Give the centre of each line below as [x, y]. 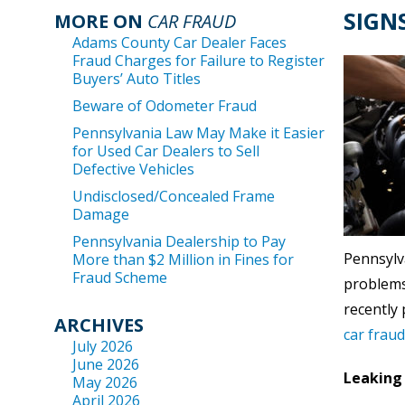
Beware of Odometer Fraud [165, 106]
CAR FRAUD [192, 21]
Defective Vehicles [133, 169]
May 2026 [105, 382]
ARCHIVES [99, 325]
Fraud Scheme [120, 278]
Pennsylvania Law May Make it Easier [198, 133]
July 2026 [103, 346]
